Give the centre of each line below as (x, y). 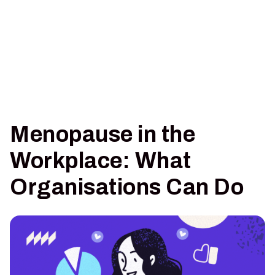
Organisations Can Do (127, 187)
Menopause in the (103, 134)
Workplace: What (101, 161)
